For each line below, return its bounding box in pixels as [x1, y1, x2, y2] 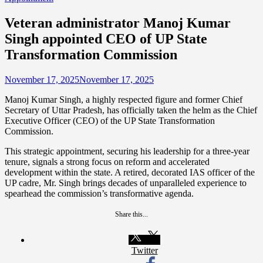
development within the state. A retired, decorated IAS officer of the [5, 167, 255, 177]
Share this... [115, 210, 148, 218]
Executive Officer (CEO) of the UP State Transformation [5, 115, 215, 126]
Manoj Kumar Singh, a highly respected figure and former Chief [5, 94, 242, 104]
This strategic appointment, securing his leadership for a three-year [5, 146, 249, 156]
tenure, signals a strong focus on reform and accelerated [5, 156, 210, 167]
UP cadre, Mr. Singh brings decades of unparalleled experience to [5, 177, 247, 188]
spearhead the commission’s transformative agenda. [5, 188, 194, 198]
